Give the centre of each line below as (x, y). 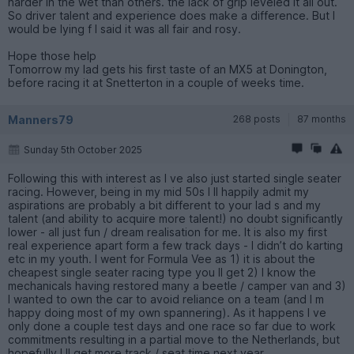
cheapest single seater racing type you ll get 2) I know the (162, 273)
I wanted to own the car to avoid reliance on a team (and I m (166, 299)
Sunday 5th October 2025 (83, 150)
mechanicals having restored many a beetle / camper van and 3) (177, 286)
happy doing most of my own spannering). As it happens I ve (167, 313)
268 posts (257, 119)
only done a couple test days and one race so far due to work (172, 326)
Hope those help (52, 56)
